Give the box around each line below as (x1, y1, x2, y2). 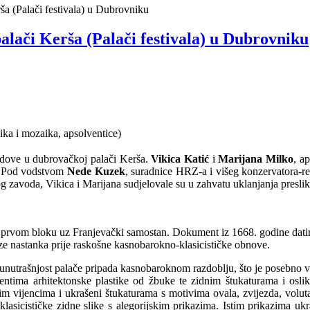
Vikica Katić (151, 152, 209, 165)
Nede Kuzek (67, 165, 125, 177)
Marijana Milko (218, 152, 293, 165)
